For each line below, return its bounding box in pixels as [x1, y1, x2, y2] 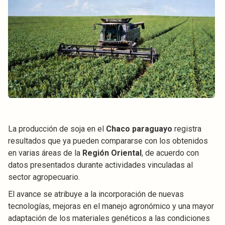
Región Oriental [82, 148, 142, 158]
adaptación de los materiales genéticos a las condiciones [8, 213, 210, 223]
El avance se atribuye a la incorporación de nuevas [8, 189, 184, 199]
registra [172, 124, 201, 134]
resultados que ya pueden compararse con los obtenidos [8, 136, 208, 146]
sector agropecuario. [8, 172, 80, 182]
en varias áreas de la [8, 148, 82, 158]
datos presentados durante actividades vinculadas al [8, 160, 193, 170]
